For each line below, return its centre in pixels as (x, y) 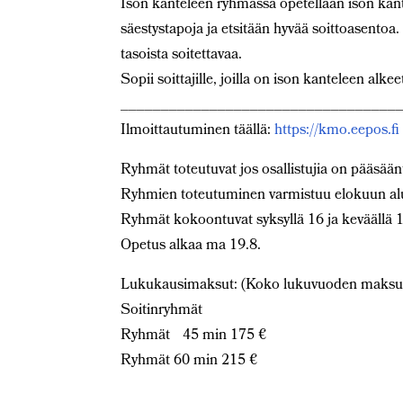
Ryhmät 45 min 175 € (194, 336)
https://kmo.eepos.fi (337, 131)
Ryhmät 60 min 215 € (189, 361)
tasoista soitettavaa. (182, 55)
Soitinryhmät (162, 311)
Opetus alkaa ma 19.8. (191, 246)
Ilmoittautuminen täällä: (198, 131)
